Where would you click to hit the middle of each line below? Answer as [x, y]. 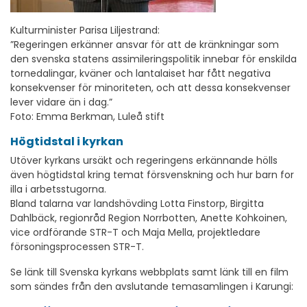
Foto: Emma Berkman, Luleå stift [87, 117]
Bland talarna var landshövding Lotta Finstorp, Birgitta [137, 204]
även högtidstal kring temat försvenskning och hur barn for [152, 175]
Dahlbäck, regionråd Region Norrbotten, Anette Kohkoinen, [149, 218]
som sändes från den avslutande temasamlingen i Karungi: [152, 287]
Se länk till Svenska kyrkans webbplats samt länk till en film [149, 272]
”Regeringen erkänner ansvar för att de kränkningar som [145, 45]
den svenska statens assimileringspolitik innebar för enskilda [153, 59]
